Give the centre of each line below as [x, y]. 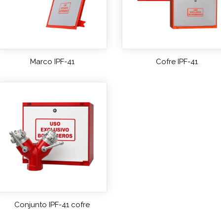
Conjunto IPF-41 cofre [52, 204]
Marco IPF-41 [52, 62]
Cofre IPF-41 [177, 62]
